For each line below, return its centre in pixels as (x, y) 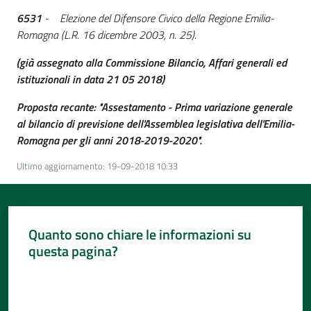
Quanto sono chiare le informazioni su (140, 234)
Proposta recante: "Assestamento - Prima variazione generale (154, 107)
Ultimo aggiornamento (60, 166)
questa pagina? (73, 251)
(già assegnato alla (59, 62)
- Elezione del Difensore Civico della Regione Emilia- (159, 18)
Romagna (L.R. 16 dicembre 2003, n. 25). (107, 35)
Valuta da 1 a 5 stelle (69, 276)
